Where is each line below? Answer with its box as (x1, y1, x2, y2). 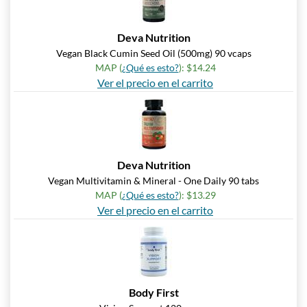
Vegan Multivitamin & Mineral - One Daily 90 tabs (48, 175, 259, 187)
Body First (128, 286, 179, 299)
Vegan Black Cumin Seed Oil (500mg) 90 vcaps (56, 47, 251, 60)
